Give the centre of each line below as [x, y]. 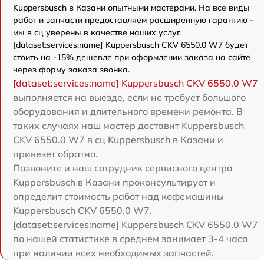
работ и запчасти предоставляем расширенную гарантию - [133, 20]
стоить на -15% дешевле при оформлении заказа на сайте [132, 57]
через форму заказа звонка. [71, 70]
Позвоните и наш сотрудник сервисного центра [123, 168]
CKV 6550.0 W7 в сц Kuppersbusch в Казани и [118, 140]
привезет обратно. [55, 154]
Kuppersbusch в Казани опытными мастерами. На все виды [131, 8]
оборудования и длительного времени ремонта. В [128, 111]
